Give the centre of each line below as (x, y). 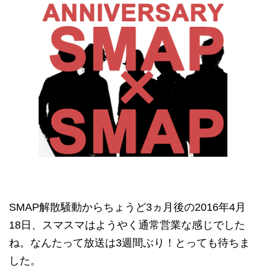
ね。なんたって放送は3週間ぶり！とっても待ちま (129, 243)
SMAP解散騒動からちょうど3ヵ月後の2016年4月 (127, 207)
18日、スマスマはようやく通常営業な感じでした (127, 225)
